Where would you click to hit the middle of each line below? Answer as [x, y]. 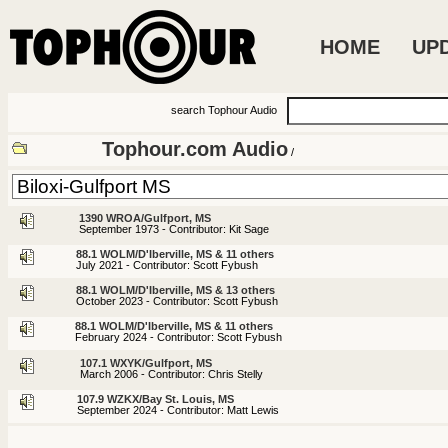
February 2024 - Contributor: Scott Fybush [178, 337]
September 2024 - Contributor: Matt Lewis [178, 409]
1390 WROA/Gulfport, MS [145, 217]
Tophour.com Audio [195, 149]
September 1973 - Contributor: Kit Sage [174, 228]
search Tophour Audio [224, 110]
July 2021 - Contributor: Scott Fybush [167, 264]
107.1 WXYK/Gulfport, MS [146, 362]
